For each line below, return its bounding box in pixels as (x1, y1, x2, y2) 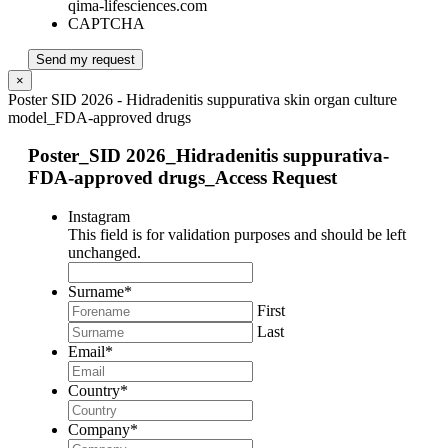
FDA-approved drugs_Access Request (28, 167, 337, 189)
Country (68, 382, 120, 400)
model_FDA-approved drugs (8, 108, 191, 126)
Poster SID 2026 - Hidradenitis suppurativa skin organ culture (8, 90, 397, 108)
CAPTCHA (68, 14, 145, 32)
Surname (68, 283, 124, 301)
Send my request (36, 51, 135, 67)
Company (68, 421, 130, 439)
